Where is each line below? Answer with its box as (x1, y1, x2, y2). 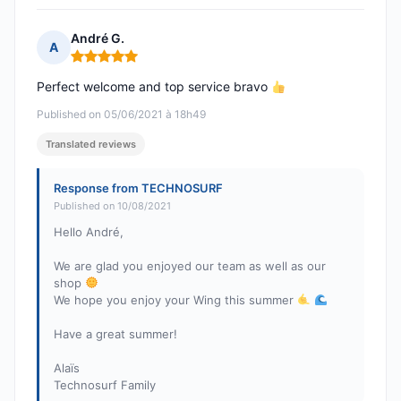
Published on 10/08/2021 (54, 200, 171, 213)
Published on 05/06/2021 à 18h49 (37, 107, 206, 122)
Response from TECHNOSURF (54, 181, 223, 196)
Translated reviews (46, 138, 136, 151)
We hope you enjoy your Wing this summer (54, 293, 297, 308)
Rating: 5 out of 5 (70, 55, 177, 73)
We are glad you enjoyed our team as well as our (54, 259, 326, 274)
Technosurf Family (54, 378, 156, 393)
